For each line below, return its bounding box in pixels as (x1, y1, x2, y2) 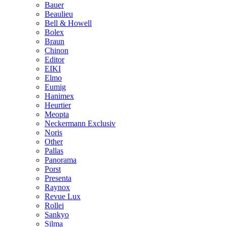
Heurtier (45, 101, 71, 109)
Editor (45, 55, 64, 64)
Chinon (45, 46, 68, 55)
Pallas (45, 146, 63, 155)
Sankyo (45, 210, 69, 219)
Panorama (45, 156, 77, 164)
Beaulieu (45, 10, 73, 18)
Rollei (45, 201, 64, 210)
